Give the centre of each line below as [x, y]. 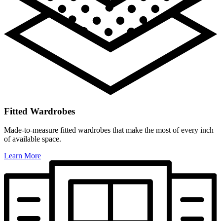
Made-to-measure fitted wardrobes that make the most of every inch [109, 130]
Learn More [22, 156]
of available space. [33, 139]
